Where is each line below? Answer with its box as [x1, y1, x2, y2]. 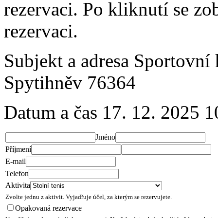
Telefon [5, 169, 29, 178]
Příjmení [5, 145, 31, 154]
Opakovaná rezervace [15, 204, 82, 213]
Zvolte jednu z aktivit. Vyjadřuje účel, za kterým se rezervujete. [5, 193, 172, 201]
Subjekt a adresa [4, 50, 129, 72]
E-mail [5, 157, 26, 166]
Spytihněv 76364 [4, 72, 136, 93]
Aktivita [5, 181, 30, 190]
